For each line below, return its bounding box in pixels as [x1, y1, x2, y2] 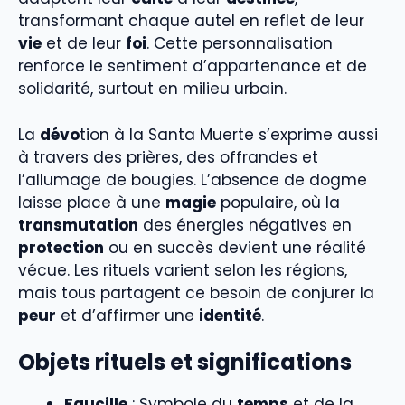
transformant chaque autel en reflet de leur [18, 10, 364, 33]
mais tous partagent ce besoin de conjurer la [18, 281, 374, 304]
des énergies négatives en [138, 213, 352, 236]
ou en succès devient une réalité [104, 236, 366, 259]
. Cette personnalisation [146, 33, 333, 55]
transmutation [18, 213, 138, 236]
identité [199, 304, 261, 326]
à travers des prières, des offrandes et [18, 146, 318, 168]
